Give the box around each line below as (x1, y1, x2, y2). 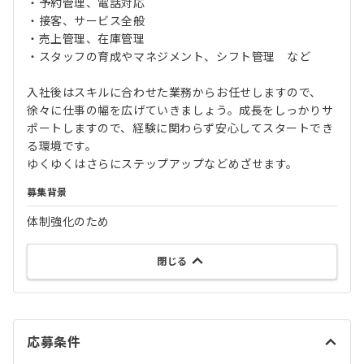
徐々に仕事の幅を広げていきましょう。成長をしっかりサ (27, 104, 334, 117)
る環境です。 (27, 140, 97, 153)
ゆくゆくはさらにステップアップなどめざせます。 (27, 158, 298, 171)
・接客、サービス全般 (27, 15, 145, 28)
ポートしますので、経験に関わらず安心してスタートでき (27, 122, 334, 135)
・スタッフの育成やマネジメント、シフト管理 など (27, 50, 311, 63)
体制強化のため (27, 215, 110, 228)
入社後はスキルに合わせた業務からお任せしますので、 (27, 86, 322, 99)
